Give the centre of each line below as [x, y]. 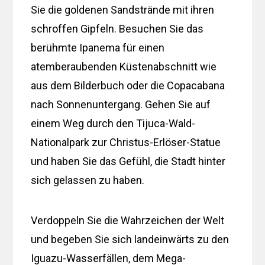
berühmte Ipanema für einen [98, 47]
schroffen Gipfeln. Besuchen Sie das [117, 28]
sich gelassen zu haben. [88, 180]
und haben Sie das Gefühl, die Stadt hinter [128, 161]
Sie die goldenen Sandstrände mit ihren [123, 9]
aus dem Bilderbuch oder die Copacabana [128, 85]
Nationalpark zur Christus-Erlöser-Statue [126, 142]
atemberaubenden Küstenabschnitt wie [124, 66]
